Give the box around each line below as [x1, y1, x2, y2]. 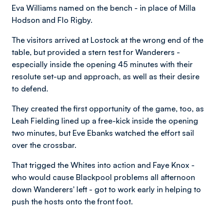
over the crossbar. [12, 140, 78, 150]
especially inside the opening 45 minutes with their [12, 59, 193, 69]
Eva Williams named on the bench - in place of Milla [12, 3, 196, 13]
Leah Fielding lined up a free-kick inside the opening [12, 116, 198, 126]
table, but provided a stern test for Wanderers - [12, 47, 180, 57]
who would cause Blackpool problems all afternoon [12, 172, 195, 182]
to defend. [12, 84, 50, 93]
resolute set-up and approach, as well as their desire [12, 72, 200, 81]
